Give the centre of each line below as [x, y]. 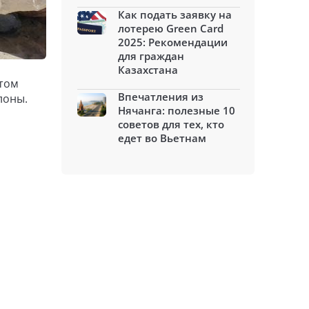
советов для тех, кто [171, 124]
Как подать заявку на [175, 14]
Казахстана [148, 70]
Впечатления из [161, 97]
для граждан [151, 56]
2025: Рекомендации [173, 42]
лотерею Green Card [171, 28]
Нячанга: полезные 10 [177, 110]
